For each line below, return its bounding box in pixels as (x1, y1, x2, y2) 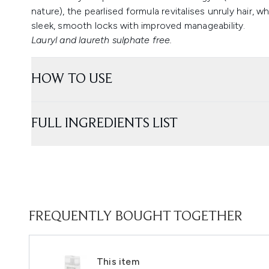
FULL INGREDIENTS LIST (31, 116, 178, 131)
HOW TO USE (31, 72, 112, 86)
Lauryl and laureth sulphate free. (31, 34, 172, 46)
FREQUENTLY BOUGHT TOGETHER (29, 210, 243, 224)
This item (97, 256, 139, 267)
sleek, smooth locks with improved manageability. (31, 20, 246, 31)
